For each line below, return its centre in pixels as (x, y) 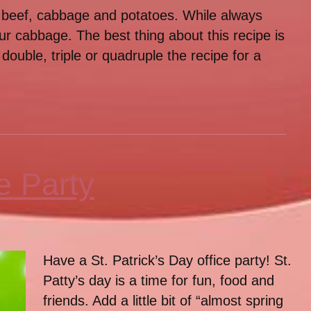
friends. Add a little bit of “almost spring (163, 301)
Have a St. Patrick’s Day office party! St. (167, 260)
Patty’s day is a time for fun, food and (159, 280)
